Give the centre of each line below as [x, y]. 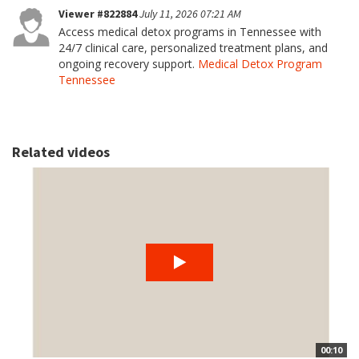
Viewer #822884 [99, 14]
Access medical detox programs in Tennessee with [190, 32]
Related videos [61, 152]
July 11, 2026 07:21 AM [190, 14]
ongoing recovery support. [128, 64]
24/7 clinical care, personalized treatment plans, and [193, 48]
